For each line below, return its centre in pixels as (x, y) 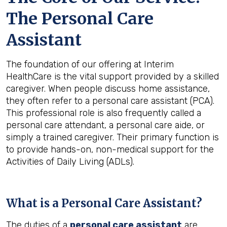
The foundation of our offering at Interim (90, 64)
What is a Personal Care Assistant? (104, 203)
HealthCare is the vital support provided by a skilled (112, 77)
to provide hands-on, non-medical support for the (110, 149)
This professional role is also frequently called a (104, 113)
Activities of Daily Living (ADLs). (70, 162)
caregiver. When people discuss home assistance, (108, 89)
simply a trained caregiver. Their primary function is (112, 137)
